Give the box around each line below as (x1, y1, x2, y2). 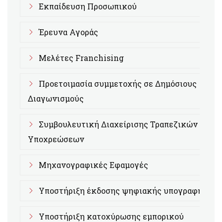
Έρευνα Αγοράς (39, 27, 98, 37)
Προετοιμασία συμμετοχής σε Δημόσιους (39, 78, 197, 89)
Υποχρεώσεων (28, 134, 84, 144)
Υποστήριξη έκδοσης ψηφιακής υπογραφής (39, 185, 207, 196)
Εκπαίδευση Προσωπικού (39, 1, 137, 11)
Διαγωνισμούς (28, 93, 84, 104)
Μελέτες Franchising (39, 53, 124, 63)
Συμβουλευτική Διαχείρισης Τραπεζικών (39, 119, 198, 129)
